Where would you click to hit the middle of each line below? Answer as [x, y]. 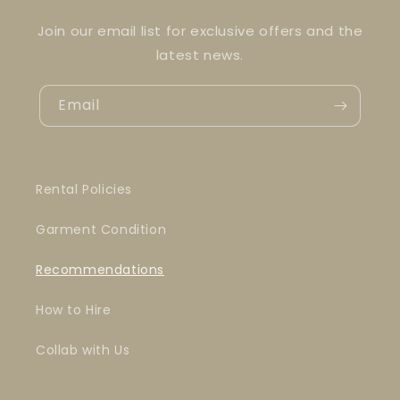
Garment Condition [101, 229]
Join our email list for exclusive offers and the [200, 31]
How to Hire [74, 310]
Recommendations [100, 270]
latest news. [200, 55]
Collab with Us [83, 350]
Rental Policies [84, 189]
